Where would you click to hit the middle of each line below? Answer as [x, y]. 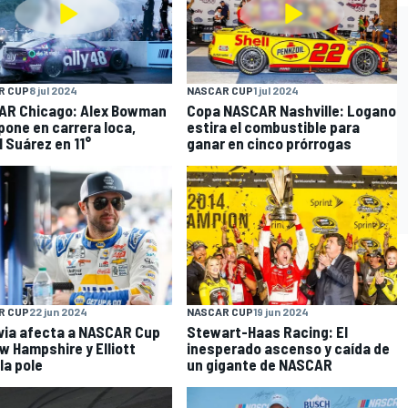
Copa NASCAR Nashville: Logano [292, 110]
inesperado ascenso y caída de [289, 348]
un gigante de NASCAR [260, 365]
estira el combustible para [274, 126]
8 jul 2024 [53, 90]
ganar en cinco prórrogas [270, 143]
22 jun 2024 [58, 312]
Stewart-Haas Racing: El [268, 332]
